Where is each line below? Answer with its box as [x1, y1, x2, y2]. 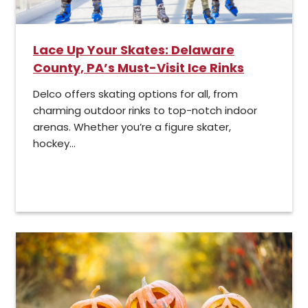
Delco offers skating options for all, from [33, 87, 238, 102]
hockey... [33, 136, 76, 151]
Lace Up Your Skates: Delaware [33, 41, 234, 59]
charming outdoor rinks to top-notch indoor [33, 103, 257, 118]
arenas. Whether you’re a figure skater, [33, 120, 231, 135]
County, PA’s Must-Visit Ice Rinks [33, 59, 244, 77]
